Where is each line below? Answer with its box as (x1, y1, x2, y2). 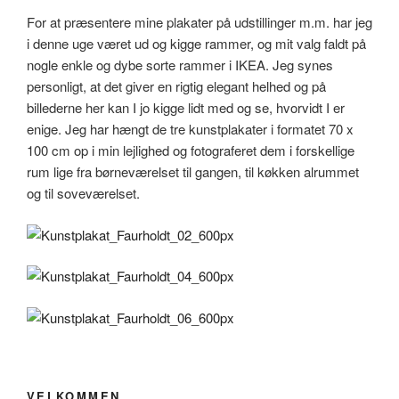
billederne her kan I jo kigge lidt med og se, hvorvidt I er (27, 98, 345, 118)
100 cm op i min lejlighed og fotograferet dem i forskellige (27, 141, 354, 160)
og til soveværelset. (27, 183, 140, 203)
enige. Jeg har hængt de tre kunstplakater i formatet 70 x (27, 119, 354, 139)
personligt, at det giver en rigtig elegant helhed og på (27, 77, 326, 96)
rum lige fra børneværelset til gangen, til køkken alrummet (27, 162, 359, 182)
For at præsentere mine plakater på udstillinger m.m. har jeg (27, 12, 372, 32)
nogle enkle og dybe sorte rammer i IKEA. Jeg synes (27, 55, 333, 75)
